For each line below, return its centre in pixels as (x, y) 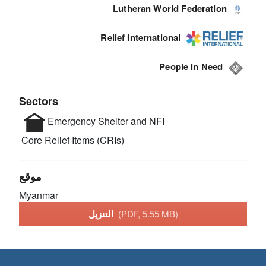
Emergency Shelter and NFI (105, 121)
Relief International (141, 38)
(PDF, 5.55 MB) (148, 214)
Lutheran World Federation (170, 9)
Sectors (39, 101)
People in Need (191, 67)
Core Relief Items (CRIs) (72, 140)
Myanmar (39, 195)
